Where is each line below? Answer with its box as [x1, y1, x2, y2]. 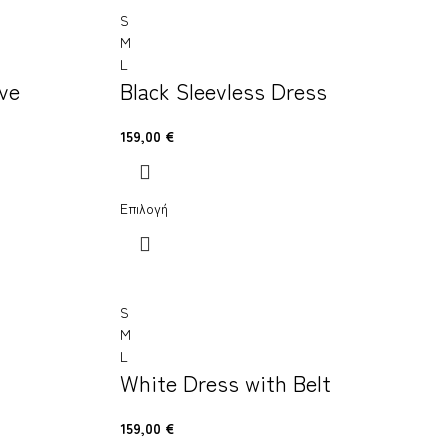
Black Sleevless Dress [119, 74, 327, 106]
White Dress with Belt [119, 366, 331, 398]
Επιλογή [119, 198, 168, 218]
